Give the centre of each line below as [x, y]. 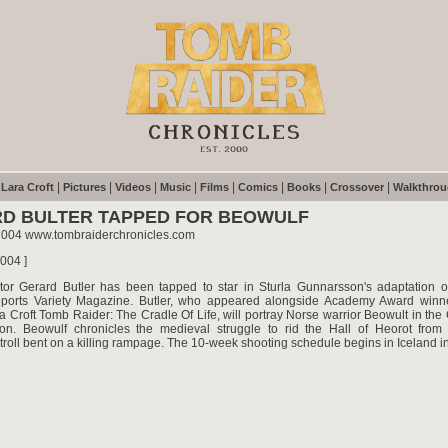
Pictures [84, 187]
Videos [133, 187]
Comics [258, 187]
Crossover [357, 187]
